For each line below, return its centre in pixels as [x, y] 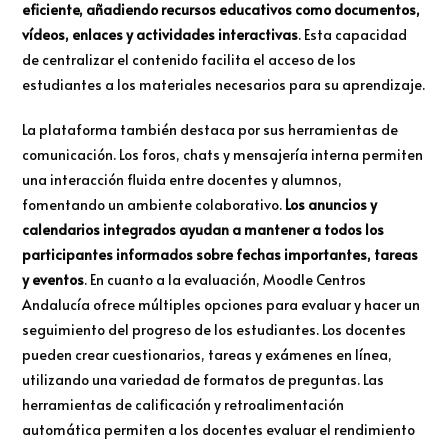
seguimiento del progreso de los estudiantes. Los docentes [214, 330]
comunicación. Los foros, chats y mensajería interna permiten [223, 155]
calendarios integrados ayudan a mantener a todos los [203, 230]
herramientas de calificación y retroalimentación [183, 405]
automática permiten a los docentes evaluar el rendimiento [219, 430]
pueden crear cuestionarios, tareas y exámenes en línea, [207, 355]
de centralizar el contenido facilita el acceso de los [189, 60]
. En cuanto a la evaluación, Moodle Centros [225, 280]
